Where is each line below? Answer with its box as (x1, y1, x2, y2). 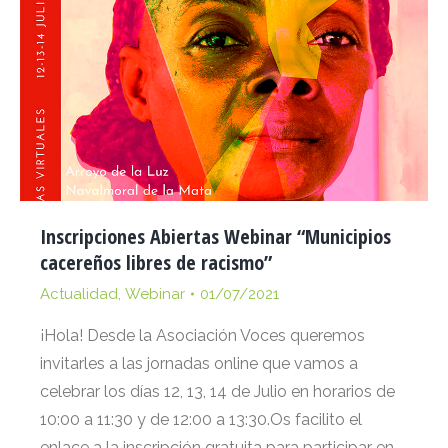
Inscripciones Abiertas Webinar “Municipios (40, 223, 391, 251)
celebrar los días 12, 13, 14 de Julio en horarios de (40, 382, 395, 402)
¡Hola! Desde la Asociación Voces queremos (40, 326, 365, 346)
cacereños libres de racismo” (40, 249, 272, 277)
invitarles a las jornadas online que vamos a (40, 354, 358, 374)
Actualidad (40, 285, 118, 304)
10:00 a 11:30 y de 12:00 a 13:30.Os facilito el (40, 410, 362, 430)
